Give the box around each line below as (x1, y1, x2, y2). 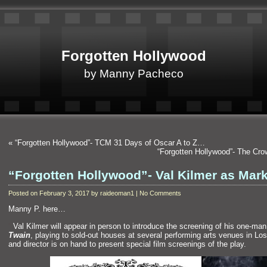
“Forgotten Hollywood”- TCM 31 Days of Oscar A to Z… (15, 138, 205, 147)
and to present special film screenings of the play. (74, 239, 246, 249)
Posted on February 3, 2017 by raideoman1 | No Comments (8, 190, 181, 197)
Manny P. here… (8, 204, 66, 214)
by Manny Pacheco (83, 67, 184, 80)
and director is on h (8, 239, 74, 249)
